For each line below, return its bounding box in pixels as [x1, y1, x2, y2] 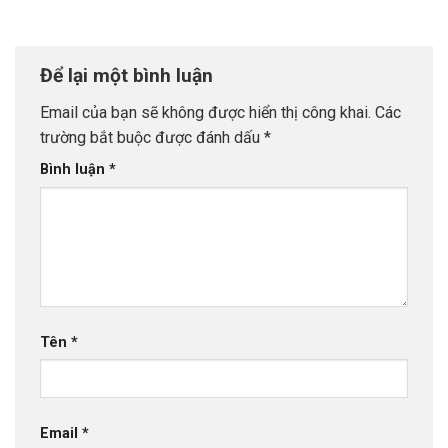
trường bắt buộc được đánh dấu [40, 128, 264, 148]
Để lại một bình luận [40, 63, 218, 87]
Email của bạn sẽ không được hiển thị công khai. [40, 103, 371, 123]
